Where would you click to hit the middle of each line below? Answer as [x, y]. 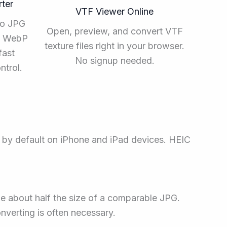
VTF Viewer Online [115, 11]
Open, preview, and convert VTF [115, 31]
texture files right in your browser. [115, 46]
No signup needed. [115, 60]
